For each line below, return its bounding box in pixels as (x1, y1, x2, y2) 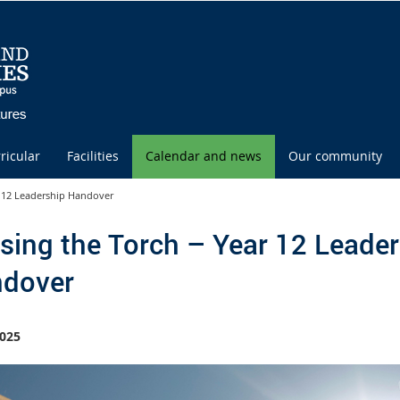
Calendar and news (146, 147, 262, 164)
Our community (288, 147, 382, 164)
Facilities (67, 147, 119, 164)
